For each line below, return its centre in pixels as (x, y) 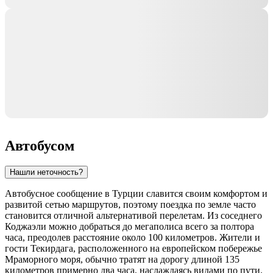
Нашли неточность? (46, 172)
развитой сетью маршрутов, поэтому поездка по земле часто (130, 205)
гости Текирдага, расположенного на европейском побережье (133, 249)
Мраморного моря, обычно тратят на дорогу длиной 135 (122, 260)
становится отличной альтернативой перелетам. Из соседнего (133, 216)
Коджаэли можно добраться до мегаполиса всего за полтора (129, 227)
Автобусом (40, 145)
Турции (128, 194)
